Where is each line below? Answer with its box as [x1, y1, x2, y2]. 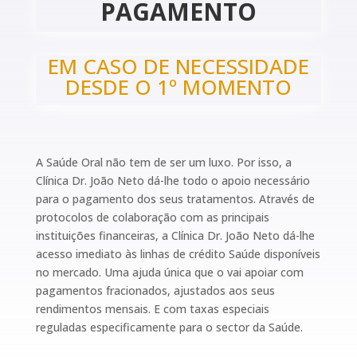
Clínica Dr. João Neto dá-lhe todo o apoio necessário [35, 173, 310, 189]
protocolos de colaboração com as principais [35, 210, 269, 226]
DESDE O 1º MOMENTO [65, 73, 292, 102]
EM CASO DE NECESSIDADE [47, 52, 309, 81]
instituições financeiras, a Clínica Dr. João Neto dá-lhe [35, 228, 315, 244]
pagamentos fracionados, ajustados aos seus [35, 283, 275, 299]
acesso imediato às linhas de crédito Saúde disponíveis [35, 246, 320, 262]
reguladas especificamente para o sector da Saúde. [35, 320, 303, 335]
